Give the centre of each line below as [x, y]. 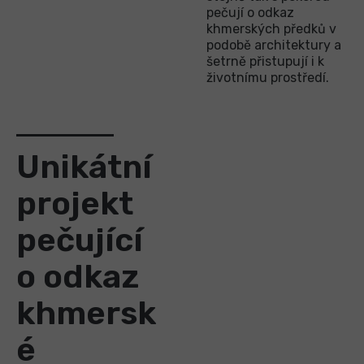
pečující [80, 240]
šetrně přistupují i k [265, 62]
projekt [75, 204]
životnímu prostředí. [268, 78]
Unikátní [84, 167]
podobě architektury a [274, 45]
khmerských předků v [271, 29]
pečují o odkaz [250, 13]
